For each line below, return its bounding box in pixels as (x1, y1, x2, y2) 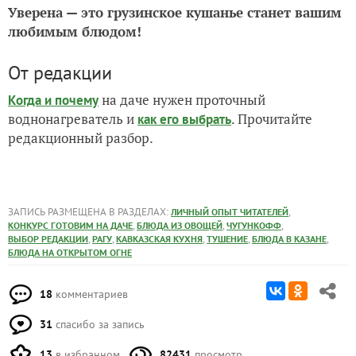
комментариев (52, 287, 128, 302)
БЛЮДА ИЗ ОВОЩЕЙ (137, 219, 222, 232)
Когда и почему (8, 91, 99, 110)
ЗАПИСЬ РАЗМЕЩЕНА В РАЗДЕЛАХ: (8, 205, 171, 219)
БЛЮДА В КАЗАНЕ (252, 233, 327, 246)
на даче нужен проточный (99, 91, 265, 110)
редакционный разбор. (8, 129, 153, 148)
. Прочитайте (231, 110, 312, 129)
